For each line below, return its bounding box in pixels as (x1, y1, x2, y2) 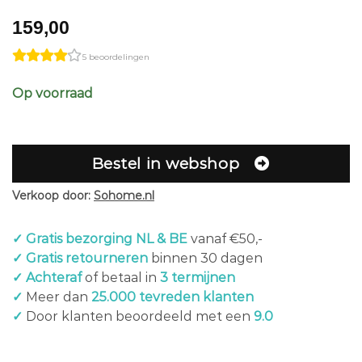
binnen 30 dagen (148, 250, 263, 266)
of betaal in (82, 269, 157, 285)
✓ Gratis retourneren (12, 250, 148, 266)
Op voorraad (12, 86, 93, 102)
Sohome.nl (94, 187, 154, 203)
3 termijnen (157, 269, 235, 285)
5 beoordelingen (82, 52, 149, 63)
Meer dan (23, 288, 91, 305)
